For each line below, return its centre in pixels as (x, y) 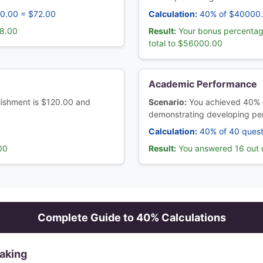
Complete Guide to (87, 218)
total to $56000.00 (186, 43)
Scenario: (168, 102)
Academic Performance (203, 84)
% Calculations (188, 218)
